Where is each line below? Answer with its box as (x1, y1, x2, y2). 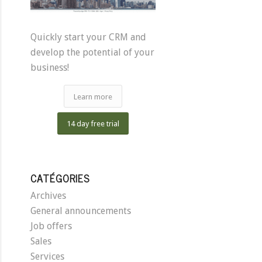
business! (30, 61, 70, 73)
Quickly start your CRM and (30, 31, 147, 43)
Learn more (74, 92, 113, 102)
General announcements (30, 205, 132, 217)
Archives (30, 190, 67, 202)
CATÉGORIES (30, 170, 90, 187)
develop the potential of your (30, 46, 155, 58)
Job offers (30, 220, 73, 232)
